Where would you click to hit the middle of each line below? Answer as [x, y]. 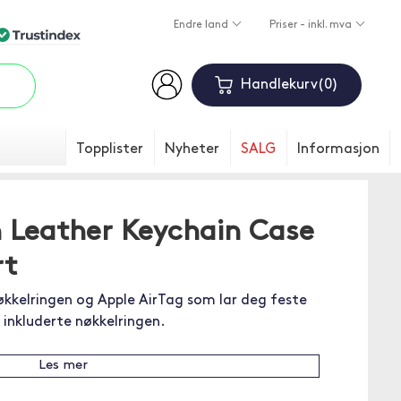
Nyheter [192, 149]
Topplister [110, 149]
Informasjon [338, 149]
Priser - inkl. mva [311, 26]
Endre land [202, 26]
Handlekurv [279, 85]
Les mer [63, 366]
